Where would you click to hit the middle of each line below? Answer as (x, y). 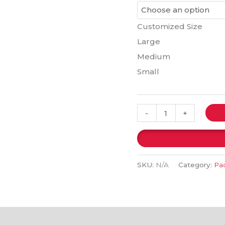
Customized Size (170, 26)
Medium (153, 56)
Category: (196, 165)
